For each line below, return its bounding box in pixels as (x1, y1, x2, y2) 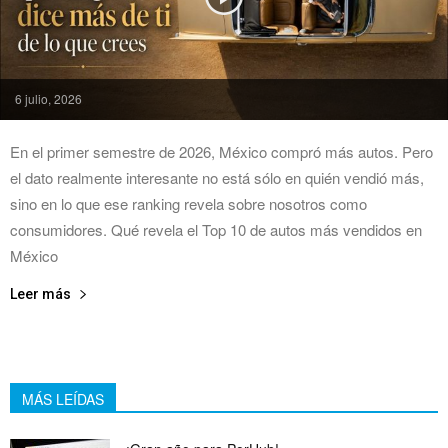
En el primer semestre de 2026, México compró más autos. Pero (10, 140, 433, 162)
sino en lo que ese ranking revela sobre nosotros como (10, 192, 367, 214)
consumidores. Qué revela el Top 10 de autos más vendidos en (10, 218, 422, 240)
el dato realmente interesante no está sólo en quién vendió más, (10, 166, 424, 188)
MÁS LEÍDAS (22, 388, 104, 409)
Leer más (10, 285, 71, 302)
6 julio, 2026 (15, 89, 82, 107)
